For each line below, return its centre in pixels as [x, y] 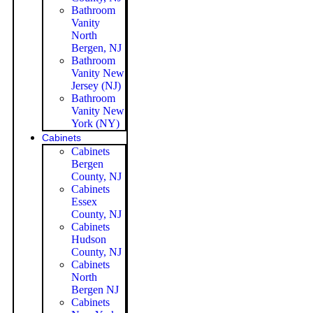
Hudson [89, 239]
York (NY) [95, 123]
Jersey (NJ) [96, 85]
